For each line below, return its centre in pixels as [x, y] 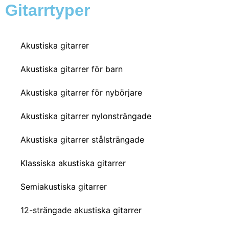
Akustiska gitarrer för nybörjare [81, 92]
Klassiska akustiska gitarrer [73, 163]
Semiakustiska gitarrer [64, 186]
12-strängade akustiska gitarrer [81, 210]
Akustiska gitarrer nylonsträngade [86, 116]
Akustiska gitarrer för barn [72, 69]
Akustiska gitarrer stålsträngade [82, 139]
